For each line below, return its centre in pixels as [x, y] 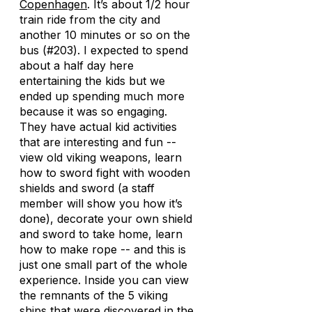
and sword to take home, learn [101, 234]
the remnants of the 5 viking [94, 295]
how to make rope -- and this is [103, 249]
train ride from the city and [90, 19]
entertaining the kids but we [92, 81]
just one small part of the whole [103, 265]
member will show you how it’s [101, 203]
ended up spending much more [102, 96]
